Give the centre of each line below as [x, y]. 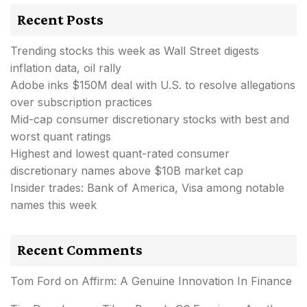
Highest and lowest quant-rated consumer [120, 154]
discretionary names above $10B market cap [127, 171]
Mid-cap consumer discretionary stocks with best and [150, 120]
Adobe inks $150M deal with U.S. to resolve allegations [153, 85]
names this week [53, 205]
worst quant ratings [61, 137]
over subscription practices [81, 102]
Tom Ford [36, 281]
